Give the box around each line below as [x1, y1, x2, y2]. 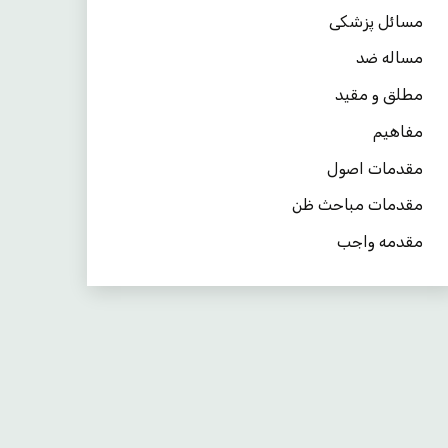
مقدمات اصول [327, 158, 424, 178]
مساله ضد [356, 48, 424, 68]
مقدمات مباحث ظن [292, 195, 424, 215]
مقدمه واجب [337, 232, 424, 252]
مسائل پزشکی [329, 11, 424, 31]
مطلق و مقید [335, 85, 424, 105]
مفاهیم [373, 121, 424, 141]
